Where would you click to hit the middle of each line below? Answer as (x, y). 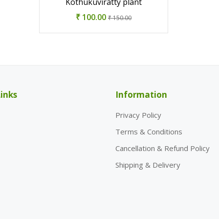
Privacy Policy (138, 115)
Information (141, 95)
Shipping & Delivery (148, 165)
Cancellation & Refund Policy (163, 148)
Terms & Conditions (149, 131)
